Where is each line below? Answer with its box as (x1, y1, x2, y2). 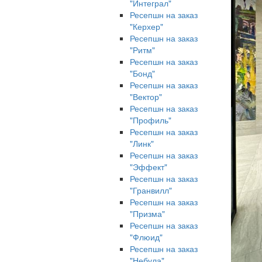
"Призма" (130, 208, 165, 219)
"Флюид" (130, 231, 163, 243)
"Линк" (130, 137, 154, 149)
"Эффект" (130, 161, 167, 173)
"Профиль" (130, 114, 171, 126)
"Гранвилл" (130, 184, 172, 196)
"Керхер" (130, 20, 163, 32)
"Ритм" (130, 44, 155, 56)
